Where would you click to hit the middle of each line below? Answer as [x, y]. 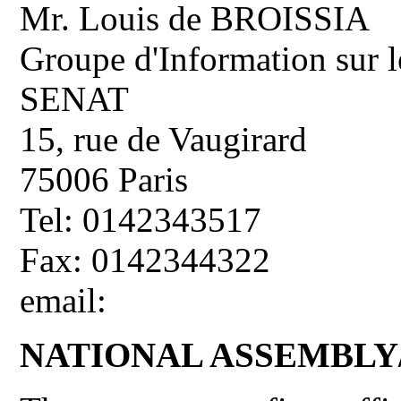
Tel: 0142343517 [141, 220]
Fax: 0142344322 [145, 260]
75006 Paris [104, 180]
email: [64, 301]
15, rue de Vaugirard [164, 140]
